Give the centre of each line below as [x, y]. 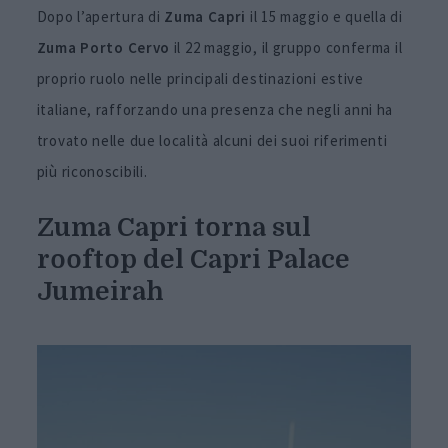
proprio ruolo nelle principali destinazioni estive [200, 78]
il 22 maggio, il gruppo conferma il [286, 47]
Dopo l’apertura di [100, 16]
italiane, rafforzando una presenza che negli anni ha [215, 109]
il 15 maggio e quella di [324, 16]
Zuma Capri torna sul [173, 227]
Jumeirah [100, 291]
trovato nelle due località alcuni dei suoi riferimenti [212, 140]
